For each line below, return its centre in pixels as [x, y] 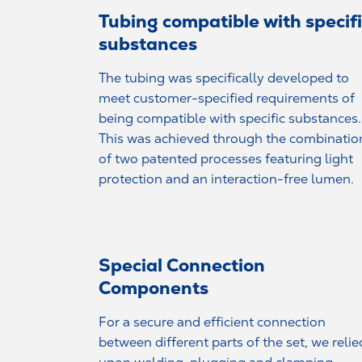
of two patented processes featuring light [226, 158]
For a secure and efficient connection [212, 322]
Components [154, 288]
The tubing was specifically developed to [224, 78]
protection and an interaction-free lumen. [226, 179]
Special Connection [182, 265]
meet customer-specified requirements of [227, 98]
